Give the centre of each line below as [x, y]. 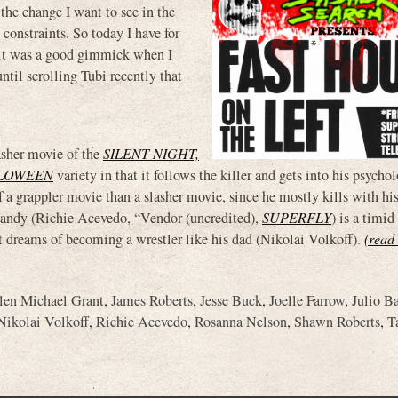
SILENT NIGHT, [151, 153]
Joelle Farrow [307, 300]
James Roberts [152, 300]
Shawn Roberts [337, 322]
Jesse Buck [231, 300]
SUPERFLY [297, 217]
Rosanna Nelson [241, 322]
